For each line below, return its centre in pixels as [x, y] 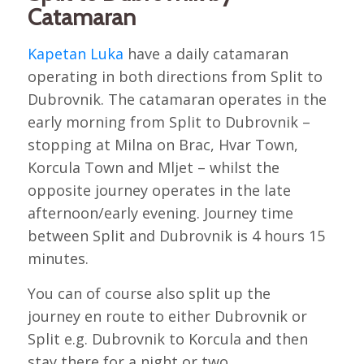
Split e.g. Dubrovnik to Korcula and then [167, 338]
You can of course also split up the [149, 293]
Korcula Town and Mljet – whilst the [153, 167]
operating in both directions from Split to [175, 76]
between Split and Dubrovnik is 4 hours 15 [176, 235]
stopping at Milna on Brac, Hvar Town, [162, 144]
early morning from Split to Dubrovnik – [169, 121]
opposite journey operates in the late [159, 190]
